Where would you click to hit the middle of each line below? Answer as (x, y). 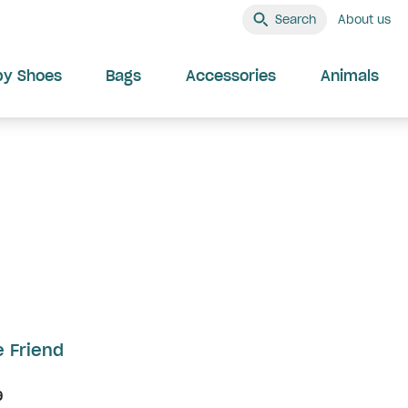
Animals (350, 76)
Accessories (230, 76)
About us (364, 19)
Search (296, 19)
